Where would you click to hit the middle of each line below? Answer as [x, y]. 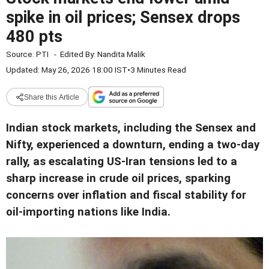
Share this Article [51, 97]
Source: [21, 54]
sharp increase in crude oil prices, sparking [118, 178]
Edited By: [79, 54]
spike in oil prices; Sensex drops [123, 17]
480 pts [34, 37]
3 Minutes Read [158, 70]
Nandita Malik [121, 54]
